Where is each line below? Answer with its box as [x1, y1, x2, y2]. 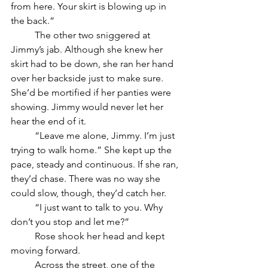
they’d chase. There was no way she [11, 172, 163, 184]
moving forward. [11, 244, 83, 256]
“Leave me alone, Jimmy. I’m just [11, 129, 35, 141]
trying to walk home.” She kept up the [11, 144, 174, 156]
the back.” [11, 14, 57, 26]
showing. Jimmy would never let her [11, 100, 166, 112]
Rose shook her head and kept [11, 230, 35, 242]
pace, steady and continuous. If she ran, [11, 158, 181, 170]
